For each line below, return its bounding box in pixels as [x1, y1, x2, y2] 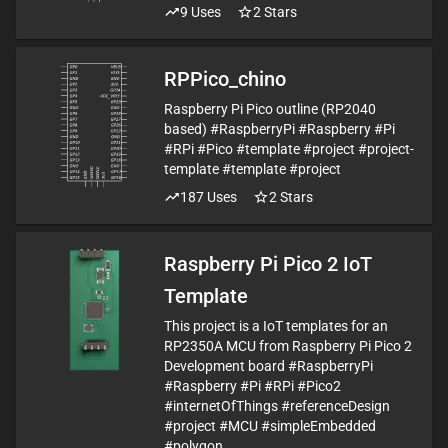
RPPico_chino [164, 67, 286, 91]
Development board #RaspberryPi [164, 358, 373, 374]
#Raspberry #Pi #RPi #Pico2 [164, 378, 341, 394]
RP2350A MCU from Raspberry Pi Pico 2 [164, 338, 412, 354]
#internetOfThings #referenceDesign [164, 398, 390, 414]
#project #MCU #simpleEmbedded [164, 418, 376, 434]
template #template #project [164, 161, 341, 177]
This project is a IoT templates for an [164, 318, 388, 334]
